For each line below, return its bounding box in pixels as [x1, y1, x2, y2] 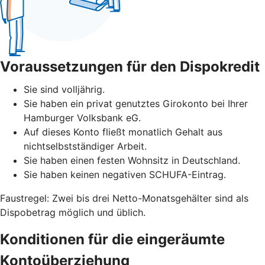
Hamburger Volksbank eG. [24, 111, 141, 124]
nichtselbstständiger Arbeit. [24, 140, 147, 152]
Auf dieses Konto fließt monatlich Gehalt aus [24, 125, 222, 138]
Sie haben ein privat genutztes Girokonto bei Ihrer [24, 97, 248, 109]
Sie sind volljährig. [24, 83, 105, 95]
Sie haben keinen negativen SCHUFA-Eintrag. [24, 168, 226, 180]
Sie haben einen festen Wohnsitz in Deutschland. [24, 154, 240, 166]
